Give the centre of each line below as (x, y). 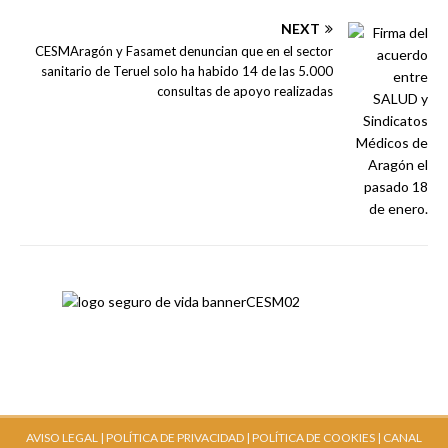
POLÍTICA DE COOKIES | (316, 437)
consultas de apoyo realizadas (245, 90)
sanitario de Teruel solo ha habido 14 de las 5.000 (187, 70)
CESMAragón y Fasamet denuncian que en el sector (184, 50)
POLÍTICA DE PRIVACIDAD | (178, 437)
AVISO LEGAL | (65, 437)
